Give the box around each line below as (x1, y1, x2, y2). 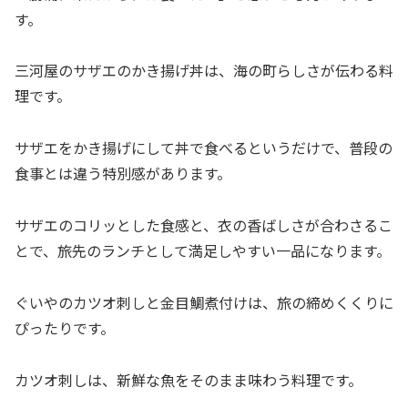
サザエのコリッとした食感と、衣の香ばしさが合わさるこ (15, 214, 393, 237)
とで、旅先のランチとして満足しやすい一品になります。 (15, 240, 391, 262)
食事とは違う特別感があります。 (15, 162, 231, 185)
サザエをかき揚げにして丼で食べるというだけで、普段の (15, 137, 393, 159)
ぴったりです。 (15, 316, 115, 339)
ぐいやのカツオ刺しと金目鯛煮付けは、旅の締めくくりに (15, 291, 393, 313)
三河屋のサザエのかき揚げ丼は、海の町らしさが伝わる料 (15, 59, 393, 82)
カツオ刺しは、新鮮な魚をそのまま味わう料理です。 (15, 368, 362, 391)
